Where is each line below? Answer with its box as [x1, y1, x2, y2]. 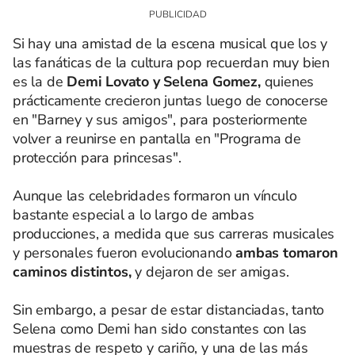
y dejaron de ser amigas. [131, 262, 289, 281]
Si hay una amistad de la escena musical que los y [13, 34, 328, 53]
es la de [13, 72, 67, 91]
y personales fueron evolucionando [13, 243, 236, 262]
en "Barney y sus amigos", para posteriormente [13, 110, 307, 129]
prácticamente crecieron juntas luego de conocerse [13, 91, 329, 110]
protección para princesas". [13, 148, 181, 167]
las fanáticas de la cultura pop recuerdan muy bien [13, 53, 330, 72]
